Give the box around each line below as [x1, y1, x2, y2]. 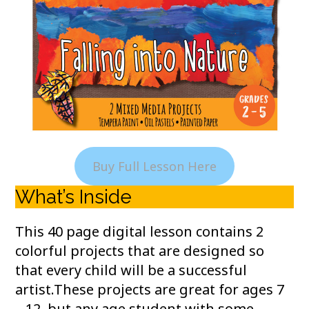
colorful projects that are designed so [15, 241, 265, 260]
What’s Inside [15, 186, 132, 208]
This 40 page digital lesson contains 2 [15, 222, 264, 241]
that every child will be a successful [15, 261, 248, 279]
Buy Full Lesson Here [92, 158, 217, 175]
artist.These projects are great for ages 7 [15, 280, 285, 299]
